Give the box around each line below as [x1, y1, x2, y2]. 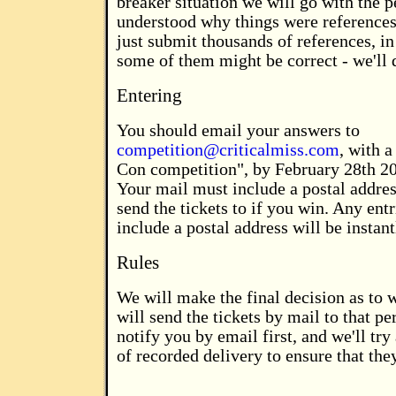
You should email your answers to [117, 121, 360, 140]
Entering [117, 85, 182, 106]
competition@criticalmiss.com [117, 141, 339, 159]
